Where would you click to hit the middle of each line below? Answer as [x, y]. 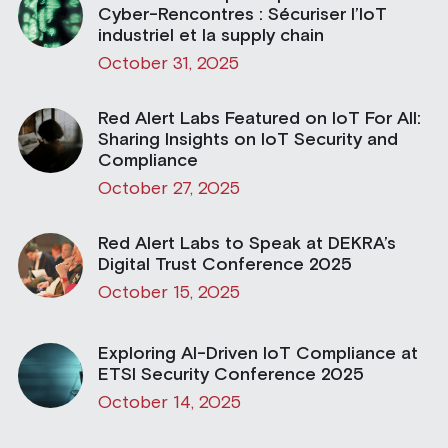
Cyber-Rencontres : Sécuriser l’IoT [242, 14]
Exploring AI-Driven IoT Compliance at [257, 353]
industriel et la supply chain [210, 35]
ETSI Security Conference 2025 [230, 374]
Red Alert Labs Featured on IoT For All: [259, 118]
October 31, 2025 [168, 64]
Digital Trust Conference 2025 [224, 264]
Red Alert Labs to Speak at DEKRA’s [246, 243]
